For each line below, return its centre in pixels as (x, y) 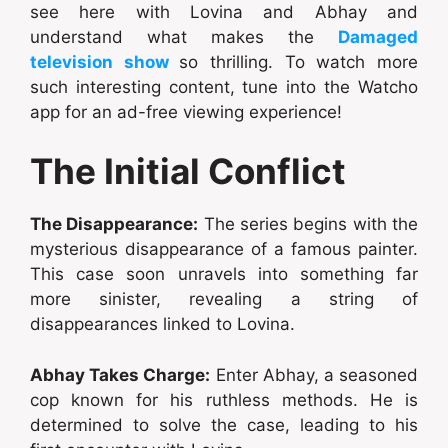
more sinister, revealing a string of (224, 299)
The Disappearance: (114, 224)
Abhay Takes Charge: (120, 374)
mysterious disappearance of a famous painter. (224, 249)
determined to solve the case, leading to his (224, 424)
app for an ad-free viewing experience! (186, 111)
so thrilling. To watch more (299, 61)
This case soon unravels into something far (224, 274)
